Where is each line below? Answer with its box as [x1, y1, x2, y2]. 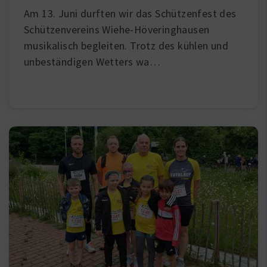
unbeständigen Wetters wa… [24, 55, 160, 69]
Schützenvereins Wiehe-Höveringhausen [24, 23, 210, 37]
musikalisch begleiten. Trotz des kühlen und [24, 39, 229, 53]
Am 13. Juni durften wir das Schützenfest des [24, 7, 237, 21]
